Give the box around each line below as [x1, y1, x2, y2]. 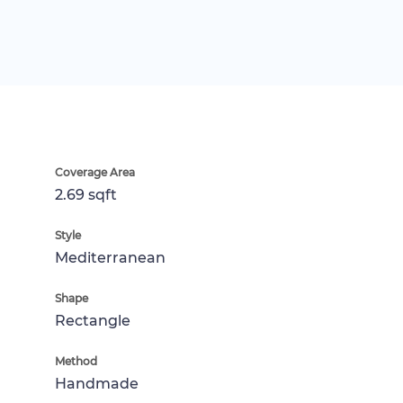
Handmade [55, 374, 139, 392]
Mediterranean [55, 248, 166, 266]
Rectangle [55, 311, 130, 329]
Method [55, 354, 97, 368]
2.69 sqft [55, 185, 117, 203]
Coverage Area [55, 165, 135, 179]
